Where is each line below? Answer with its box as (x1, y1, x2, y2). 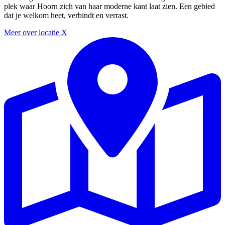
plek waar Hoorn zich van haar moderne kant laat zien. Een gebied (4, 2, 215, 11)
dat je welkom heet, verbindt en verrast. (4, 11, 129, 20)
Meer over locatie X (4, 28, 67, 37)
